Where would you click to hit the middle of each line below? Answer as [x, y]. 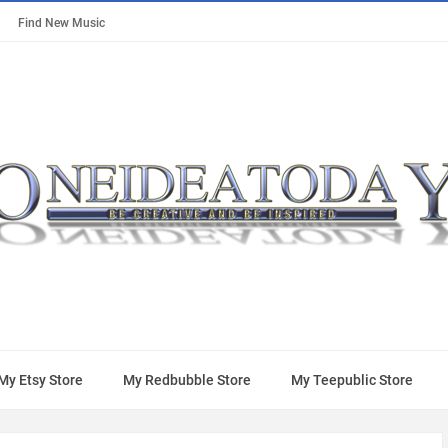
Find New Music [61, 22]
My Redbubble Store [187, 380]
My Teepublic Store [352, 380]
